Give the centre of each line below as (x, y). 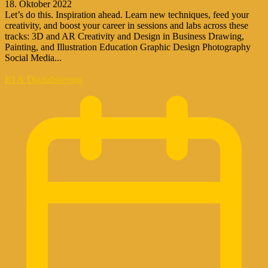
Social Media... (33, 57)
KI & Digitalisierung (44, 79)
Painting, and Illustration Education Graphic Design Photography (128, 47)
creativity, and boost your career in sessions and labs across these (127, 25)
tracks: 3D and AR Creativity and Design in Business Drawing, (124, 36)
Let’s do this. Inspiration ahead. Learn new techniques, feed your (127, 14)
